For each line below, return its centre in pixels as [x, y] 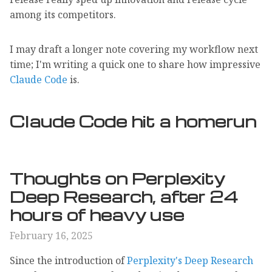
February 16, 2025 [51, 235]
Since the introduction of [68, 260]
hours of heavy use [97, 214]
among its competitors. [63, 14]
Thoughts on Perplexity [117, 178]
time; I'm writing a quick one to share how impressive [135, 64]
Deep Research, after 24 [124, 196]
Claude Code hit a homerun [133, 121]
